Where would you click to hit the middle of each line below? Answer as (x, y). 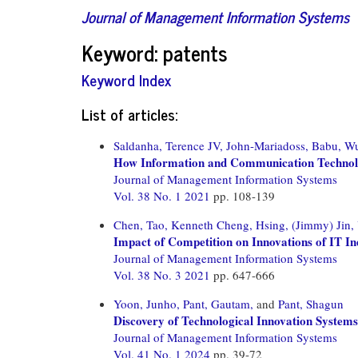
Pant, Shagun (311, 303)
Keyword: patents (155, 52)
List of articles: (129, 113)
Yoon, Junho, (147, 303)
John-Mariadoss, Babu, (284, 145)
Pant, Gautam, (218, 303)
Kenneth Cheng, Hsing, (230, 224)
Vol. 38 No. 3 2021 (163, 274)
